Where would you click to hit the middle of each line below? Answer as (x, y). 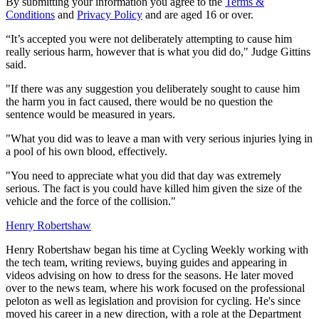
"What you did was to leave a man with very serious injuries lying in (159, 138)
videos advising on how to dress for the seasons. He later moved (150, 275)
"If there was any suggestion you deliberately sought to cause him (153, 88)
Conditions (30, 14)
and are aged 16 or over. (198, 14)
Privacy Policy (110, 14)
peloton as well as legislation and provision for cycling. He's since (153, 300)
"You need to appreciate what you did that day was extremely (143, 175)
